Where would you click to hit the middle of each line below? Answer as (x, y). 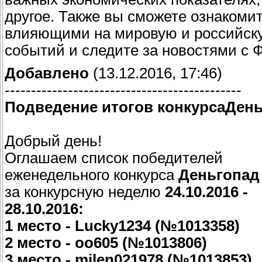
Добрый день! (53, 141)
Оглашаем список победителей (114, 158)
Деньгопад (219, 175)
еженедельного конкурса (92, 175)
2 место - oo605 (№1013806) (106, 243)
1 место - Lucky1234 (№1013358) (122, 226)
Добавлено (47, 73)
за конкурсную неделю (85, 192)
